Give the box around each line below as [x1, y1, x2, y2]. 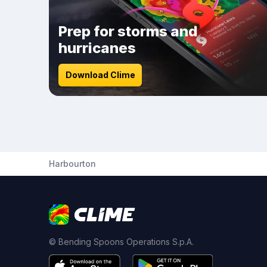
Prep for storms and [58, 23, 198, 40]
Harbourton [49, 159, 96, 169]
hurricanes [58, 39, 136, 57]
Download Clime [65, 70, 135, 80]
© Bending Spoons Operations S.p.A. [49, 237, 194, 247]
